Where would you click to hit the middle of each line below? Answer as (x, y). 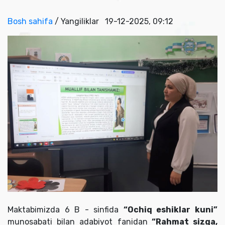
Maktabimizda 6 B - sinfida (66, 210)
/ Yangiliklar (79, 21)
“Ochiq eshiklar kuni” (171, 210)
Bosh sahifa (30, 21)
